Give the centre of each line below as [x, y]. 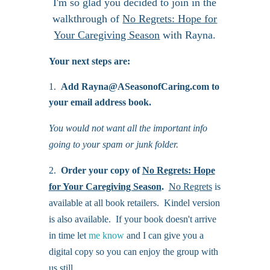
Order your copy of [100, 171]
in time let [68, 236]
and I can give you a [164, 236]
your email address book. [100, 102]
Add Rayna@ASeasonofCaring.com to [140, 87]
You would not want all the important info [128, 128]
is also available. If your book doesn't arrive [132, 219]
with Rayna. [188, 35]
